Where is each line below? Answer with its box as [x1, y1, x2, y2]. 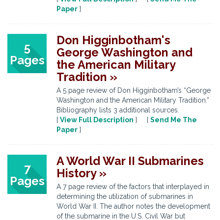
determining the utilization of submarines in [56, 192, 193, 200]
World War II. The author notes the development [56, 202, 210, 210]
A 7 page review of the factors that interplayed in [56, 183, 209, 191]
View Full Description [60, 116, 134, 124]
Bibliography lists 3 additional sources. [56, 106, 179, 114]
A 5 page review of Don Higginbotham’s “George [56, 86, 211, 94]
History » [56, 166, 107, 180]
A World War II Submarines [56, 154, 204, 167]
